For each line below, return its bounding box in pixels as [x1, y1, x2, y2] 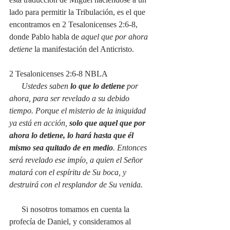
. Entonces [113, 143, 149, 152]
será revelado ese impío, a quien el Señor [9, 155, 145, 164]
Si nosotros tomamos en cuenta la [22, 204, 131, 214]
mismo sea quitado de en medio [9, 143, 113, 152]
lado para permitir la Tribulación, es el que [9, 7, 147, 16]
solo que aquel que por [69, 118, 147, 127]
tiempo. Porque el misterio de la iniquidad [9, 106, 148, 115]
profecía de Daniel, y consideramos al [9, 217, 133, 226]
